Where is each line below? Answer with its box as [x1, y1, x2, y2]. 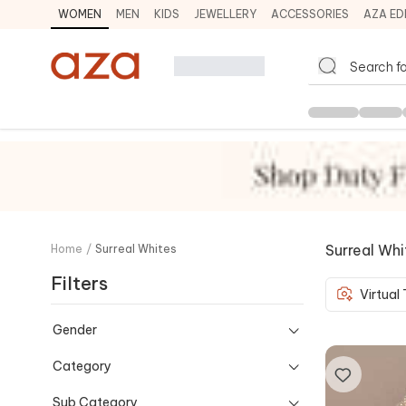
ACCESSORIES [271, 7, 349, 21]
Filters [51, 271, 108, 295]
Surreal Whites [95, 241, 177, 256]
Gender [53, 321, 97, 338]
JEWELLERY [194, 7, 256, 21]
